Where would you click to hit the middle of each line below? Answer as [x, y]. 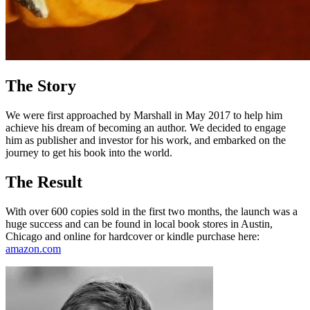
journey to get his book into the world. [89, 152]
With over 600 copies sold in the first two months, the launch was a [152, 211]
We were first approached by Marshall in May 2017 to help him [144, 115]
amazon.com [33, 248]
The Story [41, 85]
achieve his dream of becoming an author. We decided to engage [146, 127]
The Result [44, 182]
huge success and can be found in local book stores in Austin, [139, 224]
